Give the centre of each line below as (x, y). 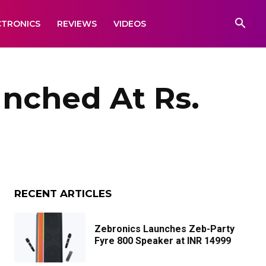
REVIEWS (77, 24)
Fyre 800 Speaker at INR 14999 (163, 241)
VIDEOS (130, 24)
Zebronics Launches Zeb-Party (164, 229)
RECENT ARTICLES (63, 194)
